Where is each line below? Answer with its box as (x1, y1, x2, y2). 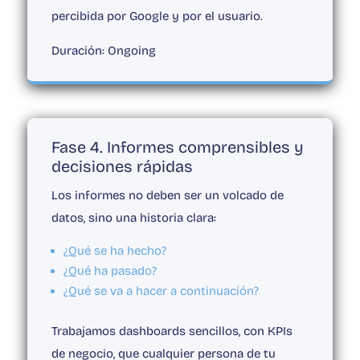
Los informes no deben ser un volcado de (51, 188, 284, 203)
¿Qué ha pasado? (63, 264, 157, 279)
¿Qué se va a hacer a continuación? (63, 284, 259, 299)
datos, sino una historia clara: (51, 211, 216, 226)
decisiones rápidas (51, 157, 193, 177)
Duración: (51, 43, 104, 59)
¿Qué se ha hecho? (63, 243, 166, 259)
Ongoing (104, 43, 156, 59)
